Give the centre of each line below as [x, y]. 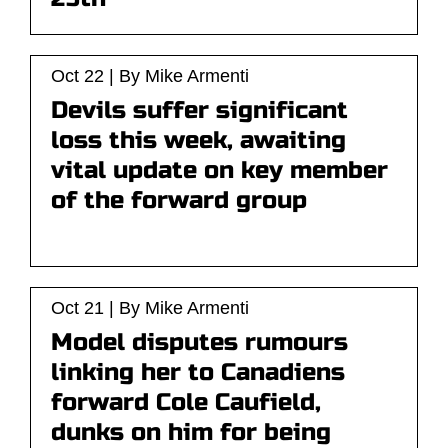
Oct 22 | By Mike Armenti [150, 76]
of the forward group [179, 200]
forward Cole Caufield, [186, 402]
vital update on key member [219, 170]
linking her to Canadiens [198, 372]
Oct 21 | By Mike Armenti [150, 308]
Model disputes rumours [199, 342]
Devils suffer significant [199, 110]
